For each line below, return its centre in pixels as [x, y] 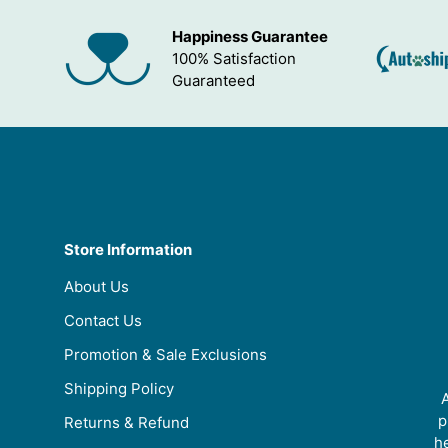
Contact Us [103, 321]
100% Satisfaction [234, 59]
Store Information [128, 250]
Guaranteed [213, 81]
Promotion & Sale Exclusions [165, 355]
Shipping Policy [119, 389]
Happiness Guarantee [250, 37]
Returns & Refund [126, 423]
